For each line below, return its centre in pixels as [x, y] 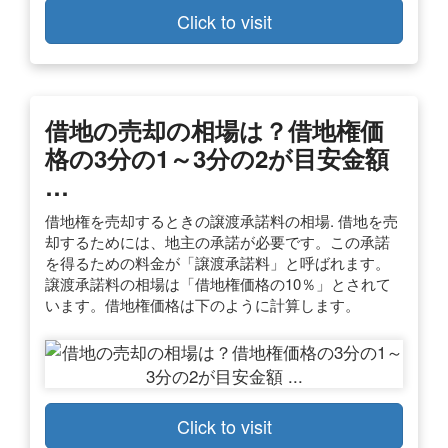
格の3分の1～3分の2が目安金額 [217, 157]
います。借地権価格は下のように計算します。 [202, 304]
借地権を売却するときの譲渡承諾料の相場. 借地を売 [221, 220]
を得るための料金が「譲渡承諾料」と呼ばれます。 [217, 262]
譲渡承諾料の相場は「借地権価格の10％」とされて [218, 283]
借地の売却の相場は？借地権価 [214, 129]
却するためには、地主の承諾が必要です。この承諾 [217, 241]
